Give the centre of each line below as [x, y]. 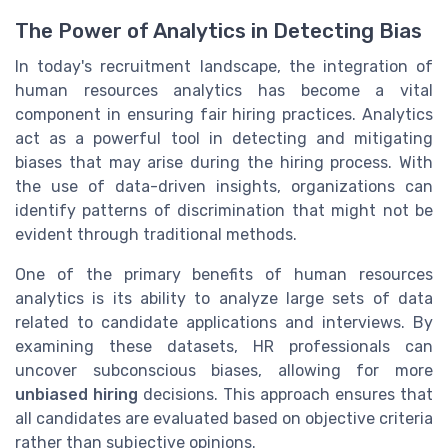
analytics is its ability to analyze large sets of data [224, 299]
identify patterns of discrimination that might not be [224, 211]
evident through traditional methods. [156, 235]
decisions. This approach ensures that [285, 395]
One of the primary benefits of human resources [224, 275]
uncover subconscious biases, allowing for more [224, 371]
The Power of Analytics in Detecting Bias [218, 31]
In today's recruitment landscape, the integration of [224, 67]
